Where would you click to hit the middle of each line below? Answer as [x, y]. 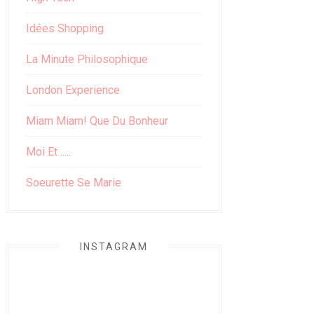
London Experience [73, 90]
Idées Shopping [65, 28]
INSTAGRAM [114, 246]
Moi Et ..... [48, 151]
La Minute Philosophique [87, 59]
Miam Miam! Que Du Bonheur [97, 121]
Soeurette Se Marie [74, 182]
